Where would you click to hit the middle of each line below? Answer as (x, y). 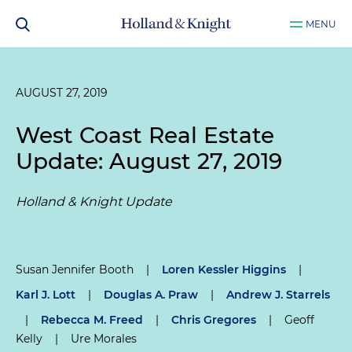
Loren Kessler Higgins (224, 269)
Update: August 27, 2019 (149, 161)
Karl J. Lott (46, 295)
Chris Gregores (214, 320)
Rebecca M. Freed (92, 320)
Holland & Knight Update (94, 202)
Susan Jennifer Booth (75, 269)
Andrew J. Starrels (278, 295)
